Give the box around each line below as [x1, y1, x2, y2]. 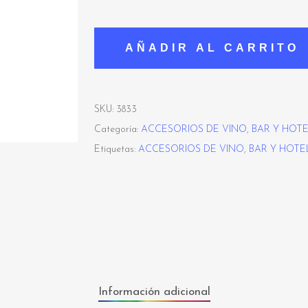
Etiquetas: [93, 144, 138, 155]
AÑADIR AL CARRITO [124, 42, 299, 54]
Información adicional [98, 286, 210, 298]
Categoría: [93, 124, 141, 135]
